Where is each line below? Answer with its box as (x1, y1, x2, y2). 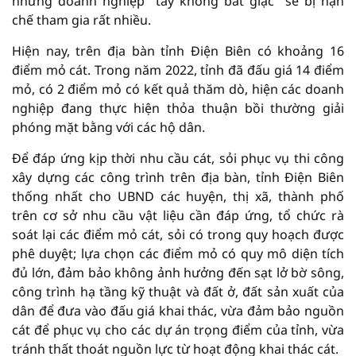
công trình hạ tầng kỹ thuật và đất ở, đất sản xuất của (12, 282, 344, 300)
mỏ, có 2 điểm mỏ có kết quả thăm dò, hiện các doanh (12, 79, 344, 98)
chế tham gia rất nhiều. (12, 10, 151, 29)
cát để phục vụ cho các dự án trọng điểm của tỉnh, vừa (12, 320, 344, 339)
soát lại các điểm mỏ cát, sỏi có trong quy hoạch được (12, 225, 344, 243)
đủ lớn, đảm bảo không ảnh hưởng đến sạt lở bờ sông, (12, 263, 344, 281)
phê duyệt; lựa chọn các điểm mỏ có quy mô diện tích (12, 244, 344, 262)
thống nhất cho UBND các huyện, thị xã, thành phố (12, 187, 344, 205)
